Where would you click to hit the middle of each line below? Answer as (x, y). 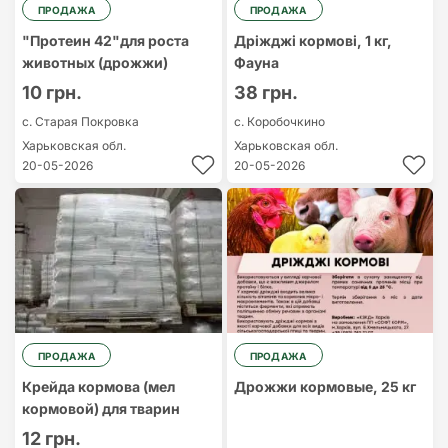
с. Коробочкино (279, 121)
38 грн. (265, 92)
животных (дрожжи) (95, 62)
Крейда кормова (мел (98, 386)
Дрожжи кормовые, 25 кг (324, 386)
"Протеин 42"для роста (105, 40)
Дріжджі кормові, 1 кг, (312, 40)
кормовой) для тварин (101, 408)
